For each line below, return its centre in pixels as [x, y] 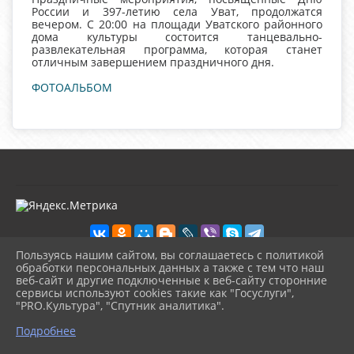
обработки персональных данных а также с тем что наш [170, 267]
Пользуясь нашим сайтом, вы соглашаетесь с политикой [170, 255]
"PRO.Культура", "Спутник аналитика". [120, 305]
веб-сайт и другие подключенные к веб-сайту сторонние [171, 280]
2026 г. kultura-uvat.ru [72, 286]
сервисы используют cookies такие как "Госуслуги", [155, 293]
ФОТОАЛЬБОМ [72, 88]
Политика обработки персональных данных [132, 324]
